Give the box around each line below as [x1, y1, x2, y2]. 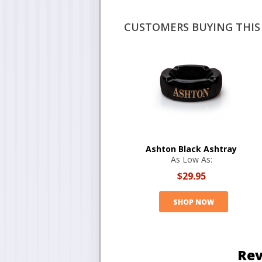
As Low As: [170, 154, 212, 165]
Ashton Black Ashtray [146, 143, 237, 154]
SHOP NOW [173, 196, 214, 207]
